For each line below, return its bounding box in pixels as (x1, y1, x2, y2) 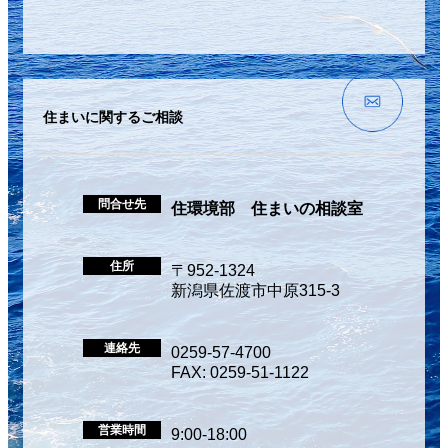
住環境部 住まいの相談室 (171, 199, 363, 217)
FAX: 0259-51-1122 (171, 363, 309, 381)
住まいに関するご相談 (43, 108, 183, 125)
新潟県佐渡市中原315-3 (171, 281, 340, 299)
